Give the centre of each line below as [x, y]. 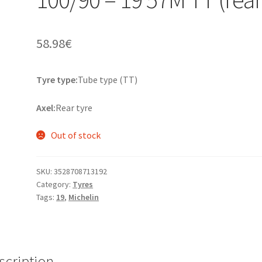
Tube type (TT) [108, 80]
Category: [55, 185]
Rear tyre [74, 107]
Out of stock [75, 135]
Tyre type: [57, 80]
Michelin [84, 197]
